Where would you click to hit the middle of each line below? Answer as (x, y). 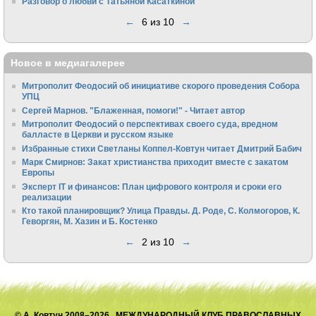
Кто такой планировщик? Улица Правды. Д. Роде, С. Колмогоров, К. (161, 211)
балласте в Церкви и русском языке (98, 135)
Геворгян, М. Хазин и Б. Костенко (90, 221)
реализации (47, 197)
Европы (38, 173)
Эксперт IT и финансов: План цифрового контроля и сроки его (152, 186)
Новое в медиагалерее (68, 62)
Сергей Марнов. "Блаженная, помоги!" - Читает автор (134, 110)
